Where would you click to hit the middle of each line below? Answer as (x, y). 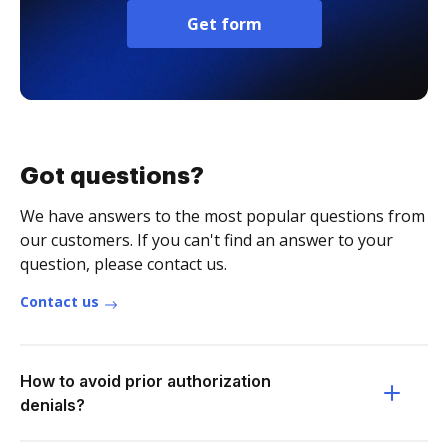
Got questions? (112, 176)
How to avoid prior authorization (145, 381)
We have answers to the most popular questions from (222, 216)
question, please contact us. (123, 264)
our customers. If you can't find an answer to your (206, 240)
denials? (52, 405)
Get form (224, 24)
